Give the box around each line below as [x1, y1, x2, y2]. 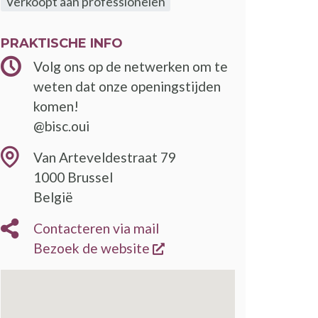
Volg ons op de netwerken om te [33, 57, 228, 75]
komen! [33, 97, 79, 114]
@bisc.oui [33, 117, 89, 134]
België [33, 188, 73, 205]
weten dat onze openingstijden [33, 77, 221, 94]
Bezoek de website [33, 239, 150, 256]
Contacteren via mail [33, 219, 159, 236]
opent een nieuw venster [164, 238, 314, 256]
